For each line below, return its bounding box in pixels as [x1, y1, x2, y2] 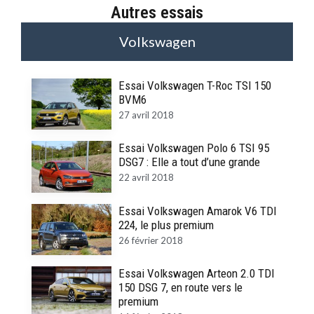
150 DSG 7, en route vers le [118, 280, 243, 294]
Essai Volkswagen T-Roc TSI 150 [118, 78, 271, 93]
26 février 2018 [118, 234, 183, 246]
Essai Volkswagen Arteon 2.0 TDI [118, 266, 275, 280]
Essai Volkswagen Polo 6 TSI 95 [118, 141, 269, 156]
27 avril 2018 [118, 109, 174, 121]
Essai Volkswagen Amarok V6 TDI [118, 203, 277, 218]
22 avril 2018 [118, 172, 174, 184]
